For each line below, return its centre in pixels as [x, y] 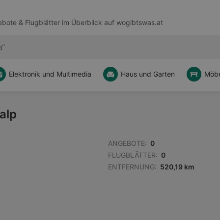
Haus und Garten [148, 74]
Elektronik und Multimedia [50, 74]
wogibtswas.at [139, 23]
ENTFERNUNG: [132, 167]
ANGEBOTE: [127, 143]
